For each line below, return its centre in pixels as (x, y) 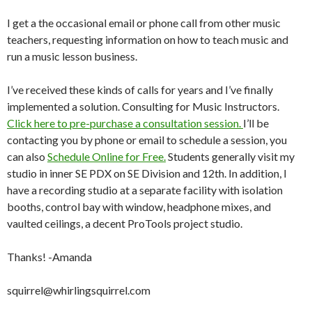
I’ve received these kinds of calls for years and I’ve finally (140, 89)
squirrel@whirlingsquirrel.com (79, 290)
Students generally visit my (230, 156)
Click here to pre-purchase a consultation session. (125, 123)
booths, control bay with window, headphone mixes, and (139, 206)
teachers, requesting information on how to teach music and (148, 39)
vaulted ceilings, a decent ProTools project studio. (125, 223)
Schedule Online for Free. (107, 156)
